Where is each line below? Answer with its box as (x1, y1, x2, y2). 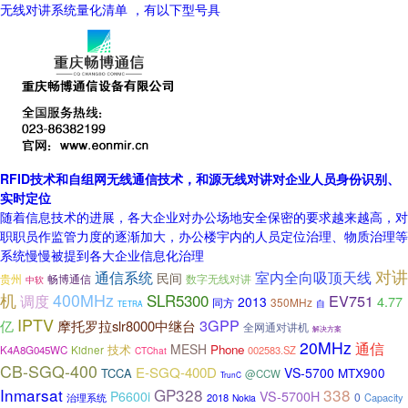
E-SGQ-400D (136, 362, 217, 382)
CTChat (135, 343, 167, 357)
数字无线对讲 (186, 271, 251, 286)
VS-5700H (260, 387, 320, 405)
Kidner (71, 342, 104, 357)
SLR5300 (147, 290, 209, 311)
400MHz (53, 289, 114, 311)
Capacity (364, 390, 403, 404)
